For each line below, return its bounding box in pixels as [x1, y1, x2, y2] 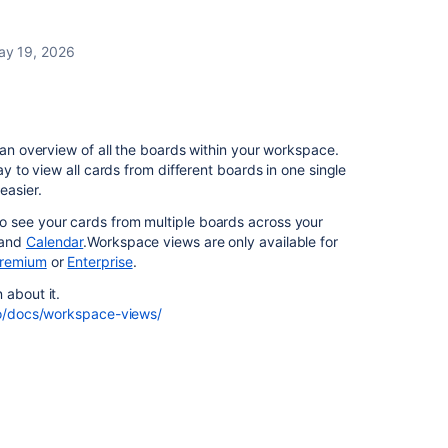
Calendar [25, 233, 84, 250]
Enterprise [67, 253, 133, 270]
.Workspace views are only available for [83, 233, 338, 250]
